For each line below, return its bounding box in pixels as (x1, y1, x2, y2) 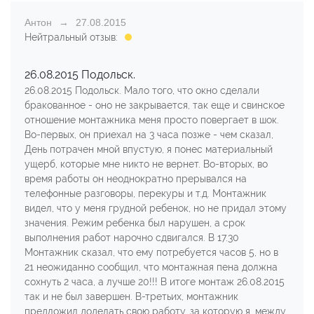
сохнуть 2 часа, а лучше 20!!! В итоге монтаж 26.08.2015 (25, 275, 285, 287)
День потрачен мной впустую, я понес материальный (25, 143, 273, 155)
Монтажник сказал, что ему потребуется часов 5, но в (25, 246, 278, 258)
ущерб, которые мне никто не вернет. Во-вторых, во (25, 158, 268, 170)
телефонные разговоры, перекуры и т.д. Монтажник (25, 187, 266, 199)
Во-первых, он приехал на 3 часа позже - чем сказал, (25, 128, 273, 140)
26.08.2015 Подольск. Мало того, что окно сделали (25, 84, 259, 96)
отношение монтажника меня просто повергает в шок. (25, 114, 279, 125)
